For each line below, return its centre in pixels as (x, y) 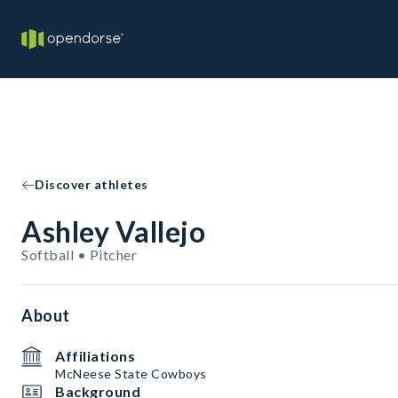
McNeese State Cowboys (131, 374)
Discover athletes (92, 184)
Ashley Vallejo (113, 231)
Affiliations (95, 356)
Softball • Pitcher (79, 255)
